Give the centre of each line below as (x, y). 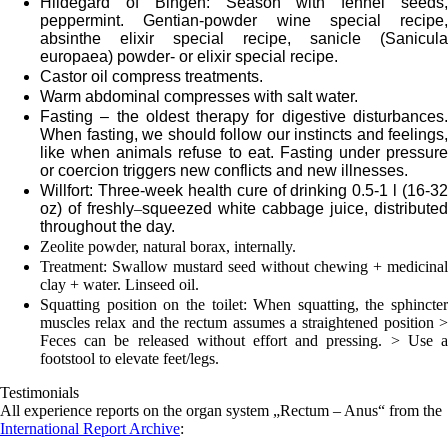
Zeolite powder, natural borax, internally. (168, 247)
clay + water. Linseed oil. (119, 285)
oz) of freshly (87, 209)
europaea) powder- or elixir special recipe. (189, 57)
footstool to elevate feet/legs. (129, 359)
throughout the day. (107, 227)
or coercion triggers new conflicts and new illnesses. (224, 171)
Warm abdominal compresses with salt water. (199, 97)
